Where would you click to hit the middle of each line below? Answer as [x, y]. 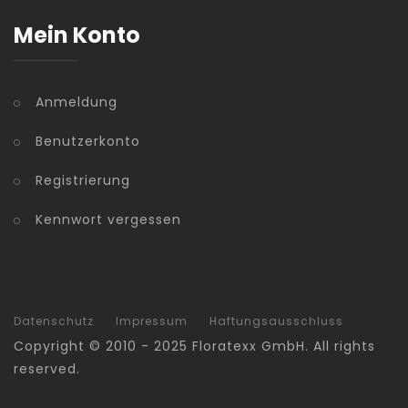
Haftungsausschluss [276, 321]
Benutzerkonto [88, 141]
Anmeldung [76, 102]
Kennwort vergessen [108, 219]
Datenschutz [54, 321]
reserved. [47, 369]
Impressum [152, 321]
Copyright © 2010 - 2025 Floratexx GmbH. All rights [194, 346]
